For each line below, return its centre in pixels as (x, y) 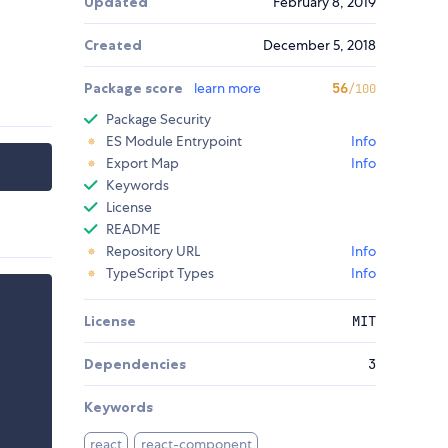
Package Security (158, 119)
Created (113, 45)
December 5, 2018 (319, 45)
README (133, 229)
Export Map (142, 163)
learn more (227, 88)
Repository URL (153, 251)
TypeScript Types (160, 273)
